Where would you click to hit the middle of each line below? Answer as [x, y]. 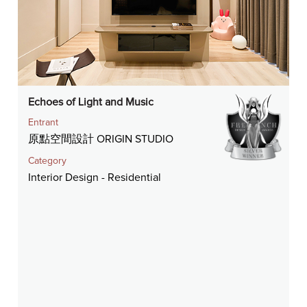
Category [48, 161]
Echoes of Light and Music [91, 102]
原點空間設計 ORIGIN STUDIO [101, 139]
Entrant [44, 122]
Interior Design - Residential [96, 177]
